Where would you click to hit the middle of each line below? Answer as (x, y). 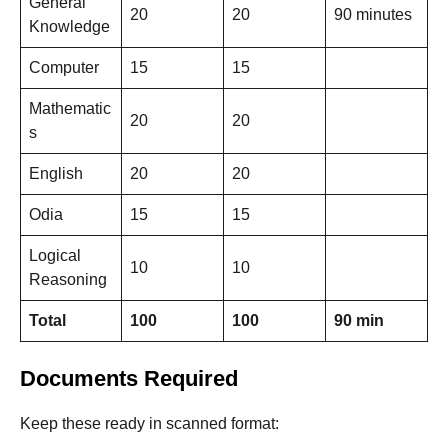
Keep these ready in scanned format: (149, 424)
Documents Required (129, 379)
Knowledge (69, 27)
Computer (64, 68)
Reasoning (68, 280)
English (56, 174)
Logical (55, 256)
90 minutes (373, 15)
